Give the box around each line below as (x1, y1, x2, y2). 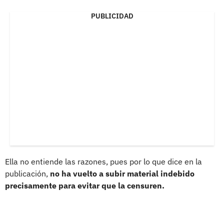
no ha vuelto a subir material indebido (50, 168, 194, 178)
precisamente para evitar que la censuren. (5, 180, 164, 190)
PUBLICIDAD (90, 11, 133, 20)
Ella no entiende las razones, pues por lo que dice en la (5, 156, 202, 166)
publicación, (5, 168, 50, 178)
